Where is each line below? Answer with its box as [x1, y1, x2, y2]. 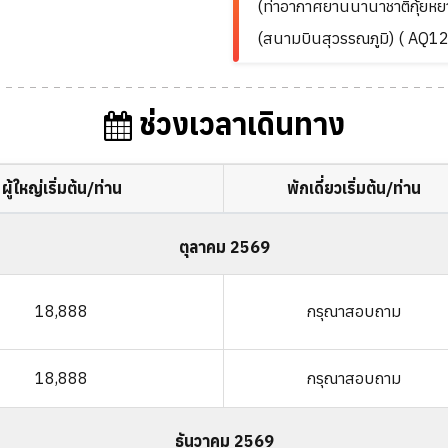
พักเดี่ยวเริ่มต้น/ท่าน [286, 178, 421, 198]
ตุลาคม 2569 [178, 237, 270, 257]
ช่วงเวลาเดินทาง [131, 104, 345, 143]
